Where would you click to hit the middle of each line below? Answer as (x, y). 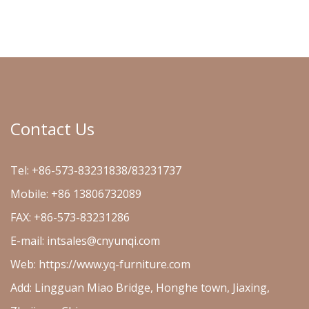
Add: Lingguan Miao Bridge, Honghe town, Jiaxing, (140, 287)
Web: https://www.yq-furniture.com (100, 264)
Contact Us (52, 128)
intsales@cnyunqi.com (103, 240)
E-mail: (29, 240)
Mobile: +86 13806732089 (76, 193)
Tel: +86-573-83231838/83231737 (96, 170)
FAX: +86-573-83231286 (70, 217)
